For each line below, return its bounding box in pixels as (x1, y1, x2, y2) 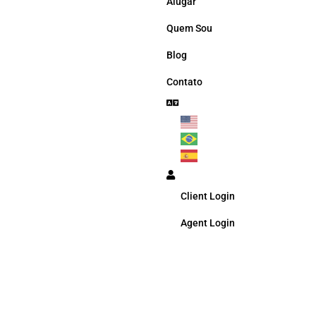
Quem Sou (166, 23, 212, 34)
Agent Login (180, 217, 235, 229)
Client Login (180, 190, 235, 202)
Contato (166, 76, 202, 87)
